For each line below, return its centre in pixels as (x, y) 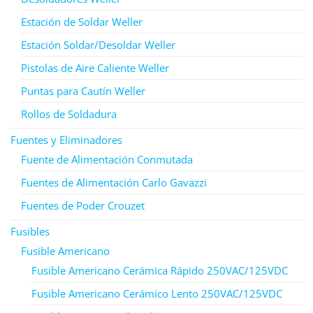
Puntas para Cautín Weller (83, 90)
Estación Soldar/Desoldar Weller (98, 44)
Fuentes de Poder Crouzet (83, 205)
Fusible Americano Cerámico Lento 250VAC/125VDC (157, 293)
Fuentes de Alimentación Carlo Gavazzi (114, 182)
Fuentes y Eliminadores (66, 139)
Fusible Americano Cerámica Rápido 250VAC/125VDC (160, 270)
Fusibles (30, 231)
